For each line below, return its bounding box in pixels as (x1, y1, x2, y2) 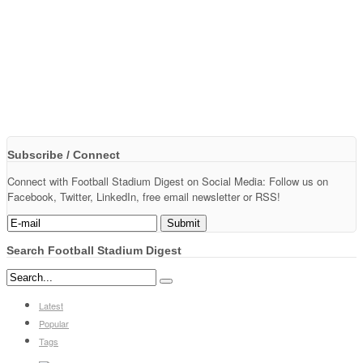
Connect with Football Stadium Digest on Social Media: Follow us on (7, 173, 328, 189)
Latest (39, 298, 63, 312)
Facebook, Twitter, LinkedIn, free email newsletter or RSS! (7, 188, 280, 204)
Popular (39, 316, 69, 330)
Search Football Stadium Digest (6, 243, 181, 257)
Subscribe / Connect (7, 147, 120, 161)
